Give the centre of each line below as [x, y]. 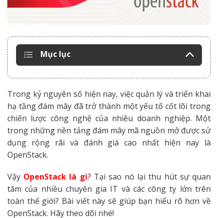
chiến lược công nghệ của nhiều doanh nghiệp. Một [109, 118]
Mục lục [55, 54]
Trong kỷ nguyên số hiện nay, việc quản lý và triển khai [109, 94]
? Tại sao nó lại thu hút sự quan [149, 177]
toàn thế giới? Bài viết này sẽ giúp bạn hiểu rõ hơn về [109, 201]
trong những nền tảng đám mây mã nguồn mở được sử [109, 130]
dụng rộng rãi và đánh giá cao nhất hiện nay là [109, 142]
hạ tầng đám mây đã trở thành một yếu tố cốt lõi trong [109, 106]
